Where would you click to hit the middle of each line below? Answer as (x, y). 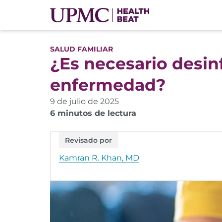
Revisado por (88, 140)
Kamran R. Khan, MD (99, 158)
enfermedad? (108, 85)
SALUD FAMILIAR (82, 49)
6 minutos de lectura (93, 113)
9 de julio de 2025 (84, 101)
